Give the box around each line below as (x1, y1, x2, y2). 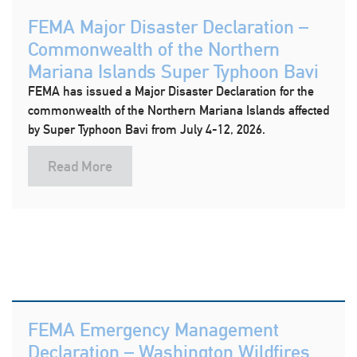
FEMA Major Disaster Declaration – (28, 15, 308, 37)
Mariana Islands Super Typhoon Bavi (28, 60, 319, 82)
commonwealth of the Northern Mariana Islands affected (28, 103, 329, 118)
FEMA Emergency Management (28, 318, 279, 340)
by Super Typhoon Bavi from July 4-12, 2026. (28, 122, 265, 137)
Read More (48, 158, 112, 175)
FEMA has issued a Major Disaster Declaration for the (28, 84, 314, 99)
